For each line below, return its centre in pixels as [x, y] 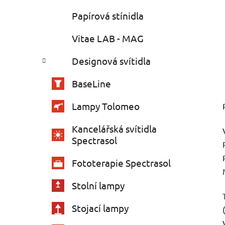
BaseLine [91, 84]
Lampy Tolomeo [106, 106]
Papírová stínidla [108, 16]
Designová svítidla [111, 61]
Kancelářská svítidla [114, 129]
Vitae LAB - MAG [108, 38]
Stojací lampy [100, 208]
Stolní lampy [98, 186]
